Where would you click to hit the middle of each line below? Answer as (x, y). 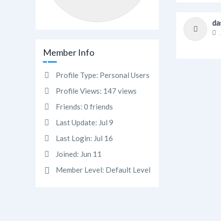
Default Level (127, 170)
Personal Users (124, 75)
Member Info (69, 52)
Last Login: (74, 138)
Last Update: (76, 122)
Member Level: (80, 170)
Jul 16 (103, 138)
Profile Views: (79, 91)
